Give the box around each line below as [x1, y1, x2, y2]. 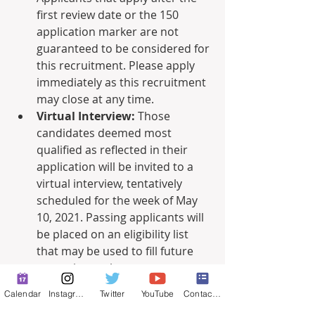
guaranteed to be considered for [37, 41, 210, 56]
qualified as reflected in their [37, 142, 188, 157]
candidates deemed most [37, 125, 172, 141]
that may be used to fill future [37, 243, 193, 259]
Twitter [100, 288, 125, 299]
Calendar [4, 288, 41, 299]
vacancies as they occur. [37, 260, 165, 276]
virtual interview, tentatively [37, 176, 182, 191]
